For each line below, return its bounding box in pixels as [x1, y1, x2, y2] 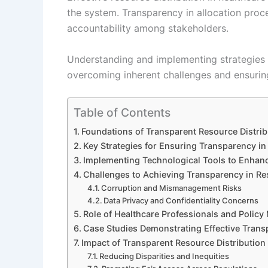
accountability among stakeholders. [67, 22, 229, 34]
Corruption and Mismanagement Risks [101, 183, 242, 193]
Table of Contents [74, 105, 170, 120]
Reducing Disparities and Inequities [99, 251, 230, 261]
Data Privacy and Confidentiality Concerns [103, 196, 259, 206]
